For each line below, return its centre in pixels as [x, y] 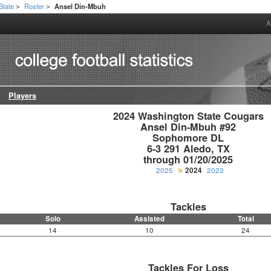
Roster [34, 6]
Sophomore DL [188, 138]
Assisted [149, 219]
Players [22, 96]
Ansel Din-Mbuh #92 [188, 127]
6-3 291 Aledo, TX [188, 149]
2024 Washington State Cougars [188, 116]
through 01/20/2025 [188, 160]
